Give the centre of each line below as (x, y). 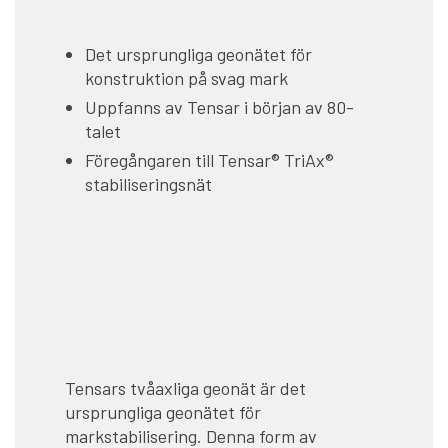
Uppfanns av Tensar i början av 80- (219, 107)
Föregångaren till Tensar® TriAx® (209, 160)
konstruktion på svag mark (186, 78)
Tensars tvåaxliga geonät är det (185, 388)
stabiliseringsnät (148, 184)
